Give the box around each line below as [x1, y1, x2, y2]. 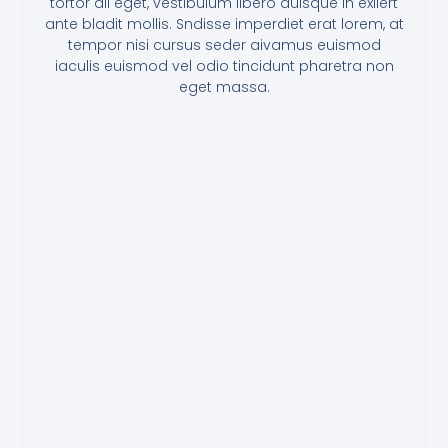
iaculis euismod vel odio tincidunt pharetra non [54, 56, 394, 77]
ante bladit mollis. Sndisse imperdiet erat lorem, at [44, 14, 404, 35]
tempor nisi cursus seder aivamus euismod [67, 35, 381, 56]
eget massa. [178, 77, 270, 98]
